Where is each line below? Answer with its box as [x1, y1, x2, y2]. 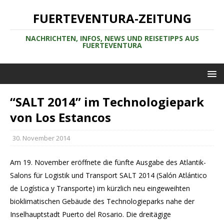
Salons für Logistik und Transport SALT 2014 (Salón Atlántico [10, 170, 207, 180]
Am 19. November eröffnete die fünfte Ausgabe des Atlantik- [10, 157, 206, 167]
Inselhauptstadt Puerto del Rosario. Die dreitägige [10, 209, 171, 219]
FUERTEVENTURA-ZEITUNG [32, 10, 191, 26]
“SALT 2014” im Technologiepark [10, 93, 204, 110]
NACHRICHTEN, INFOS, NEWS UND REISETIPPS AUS [25, 33, 199, 43]
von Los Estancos [10, 109, 111, 125]
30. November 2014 [12, 133, 70, 142]
